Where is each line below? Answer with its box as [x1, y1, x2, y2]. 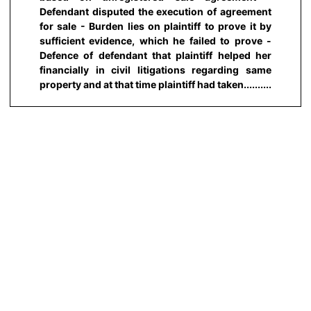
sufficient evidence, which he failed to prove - [40, 34, 271, 47]
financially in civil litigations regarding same [40, 63, 271, 76]
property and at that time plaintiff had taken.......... [40, 78, 271, 90]
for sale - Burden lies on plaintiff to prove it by [40, 19, 271, 32]
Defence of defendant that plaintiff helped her [40, 49, 271, 61]
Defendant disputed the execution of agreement [40, 5, 271, 17]
